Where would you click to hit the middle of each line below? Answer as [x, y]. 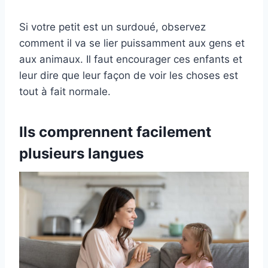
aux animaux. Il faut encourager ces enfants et [131, 59]
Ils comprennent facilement [115, 132]
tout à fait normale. [65, 91]
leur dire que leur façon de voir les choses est [129, 75]
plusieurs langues [81, 153]
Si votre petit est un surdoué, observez [112, 27]
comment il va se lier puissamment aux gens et [132, 43]
